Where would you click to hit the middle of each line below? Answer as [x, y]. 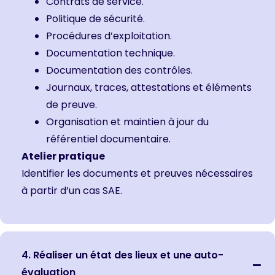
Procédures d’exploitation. [109, 36]
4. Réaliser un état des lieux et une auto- [122, 255]
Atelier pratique [63, 157]
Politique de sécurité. [95, 19]
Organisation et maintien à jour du [127, 122]
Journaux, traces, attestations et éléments [149, 88]
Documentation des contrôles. [119, 71]
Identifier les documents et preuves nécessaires [137, 174]
